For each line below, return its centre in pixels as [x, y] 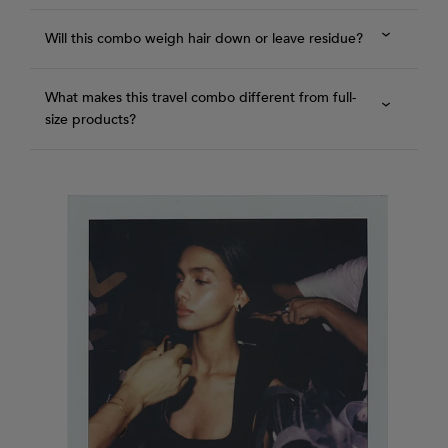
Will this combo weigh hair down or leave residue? [204, 39]
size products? [90, 120]
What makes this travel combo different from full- [200, 98]
